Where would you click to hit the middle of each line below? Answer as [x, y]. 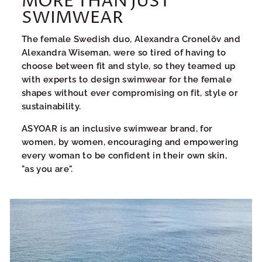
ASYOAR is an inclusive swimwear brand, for [117, 128]
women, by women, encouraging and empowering [130, 142]
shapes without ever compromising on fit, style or [130, 92]
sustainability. [51, 106]
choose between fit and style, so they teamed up [129, 65]
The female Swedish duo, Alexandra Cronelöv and [131, 39]
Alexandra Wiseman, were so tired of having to [124, 52]
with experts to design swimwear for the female [127, 79]
